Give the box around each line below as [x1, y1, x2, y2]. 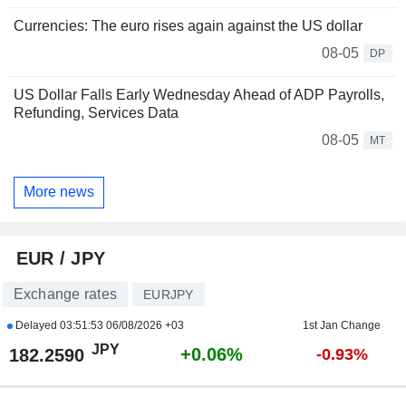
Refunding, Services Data [14, 104, 179, 121]
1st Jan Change [303, 318, 381, 332]
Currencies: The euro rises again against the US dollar [14, 17, 362, 34]
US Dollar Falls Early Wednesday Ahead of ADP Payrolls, [14, 86, 384, 102]
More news [24, 184, 94, 200]
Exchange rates [13, 285, 117, 302]
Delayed [12, 318, 60, 332]
